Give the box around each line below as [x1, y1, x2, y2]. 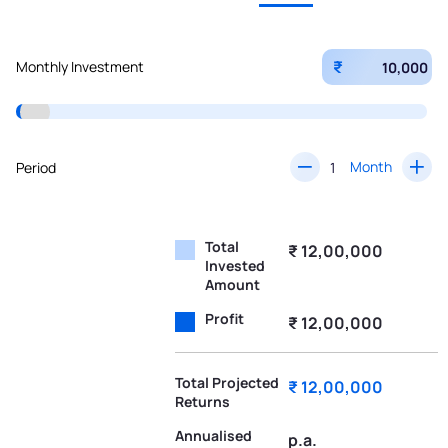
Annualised [175, 426, 253, 446]
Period [16, 157, 56, 177]
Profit [205, 309, 245, 329]
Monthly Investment [16, 57, 144, 77]
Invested [205, 256, 266, 276]
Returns [175, 392, 231, 412]
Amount [205, 275, 261, 295]
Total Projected [175, 373, 280, 393]
